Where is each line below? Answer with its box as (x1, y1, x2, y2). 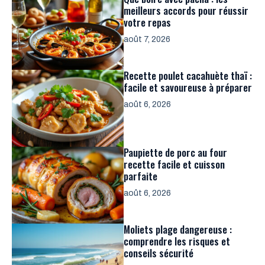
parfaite (124, 168, 157, 183)
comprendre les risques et (124, 233, 230, 248)
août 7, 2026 (124, 34, 170, 44)
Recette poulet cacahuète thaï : (124, 67, 252, 83)
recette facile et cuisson (124, 156, 225, 172)
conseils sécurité (124, 245, 193, 260)
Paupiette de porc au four (124, 144, 227, 160)
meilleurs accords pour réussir (124, 2, 248, 18)
